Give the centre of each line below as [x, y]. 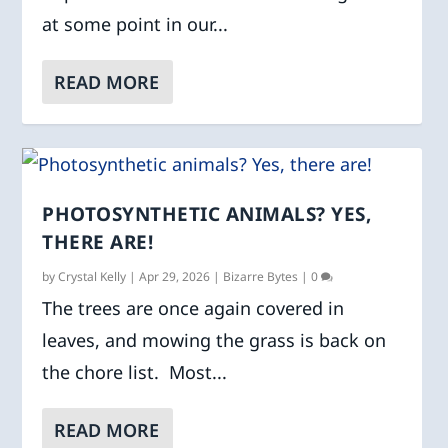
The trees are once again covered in [193, 307]
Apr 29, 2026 [175, 276]
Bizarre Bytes [261, 276]
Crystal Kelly [92, 276]
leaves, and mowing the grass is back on [214, 339]
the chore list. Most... [135, 371]
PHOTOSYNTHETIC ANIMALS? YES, [207, 213]
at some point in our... [135, 23]
